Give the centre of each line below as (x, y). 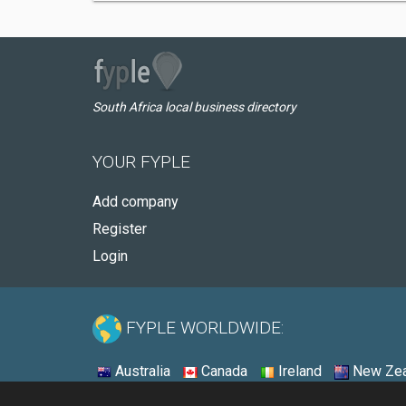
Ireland (298, 371)
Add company (135, 202)
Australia (141, 371)
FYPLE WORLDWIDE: (203, 328)
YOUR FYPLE (141, 162)
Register (120, 229)
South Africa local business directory (194, 107)
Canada (222, 371)
